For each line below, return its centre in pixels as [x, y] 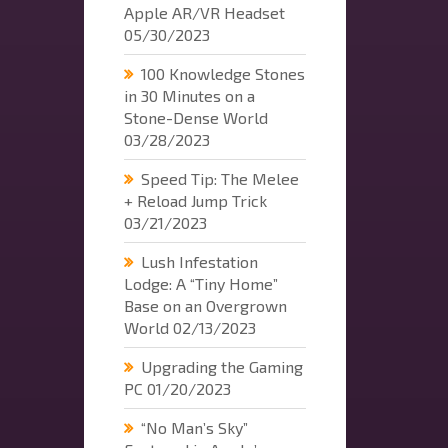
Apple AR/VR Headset [204, 12]
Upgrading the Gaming [221, 366]
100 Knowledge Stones [222, 73]
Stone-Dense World [195, 117]
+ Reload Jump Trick [195, 200]
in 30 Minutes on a [189, 95]
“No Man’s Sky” [194, 427]
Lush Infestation [199, 261]
